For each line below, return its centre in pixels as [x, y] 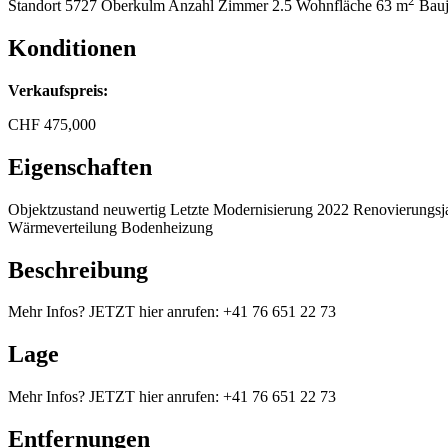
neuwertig [134, 209]
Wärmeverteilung [62, 227]
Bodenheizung [167, 227]
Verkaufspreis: [58, 90]
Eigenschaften [80, 166]
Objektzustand [53, 209]
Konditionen [72, 47]
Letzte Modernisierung [241, 209]
